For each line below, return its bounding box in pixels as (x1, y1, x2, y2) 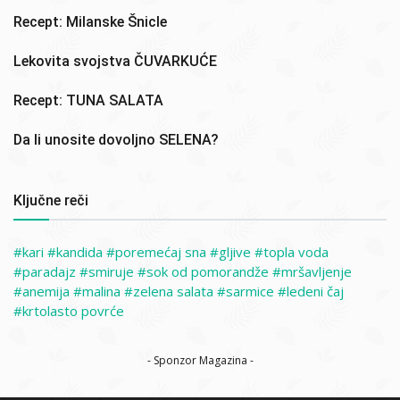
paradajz (22, 262, 76, 280)
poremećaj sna (115, 242, 206, 261)
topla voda (263, 242, 329, 261)
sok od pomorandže (146, 262, 269, 280)
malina (82, 281, 121, 300)
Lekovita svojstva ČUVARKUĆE (13, 52, 217, 70)
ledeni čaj (287, 281, 344, 300)
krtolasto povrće (22, 301, 124, 320)
